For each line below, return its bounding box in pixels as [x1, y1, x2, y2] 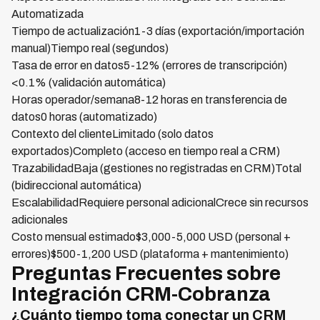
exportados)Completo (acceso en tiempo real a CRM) [11, 145, 280, 158]
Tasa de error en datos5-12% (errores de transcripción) [11, 59, 287, 72]
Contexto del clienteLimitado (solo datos [11, 128, 214, 141]
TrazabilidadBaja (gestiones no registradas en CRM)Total [11, 162, 301, 175]
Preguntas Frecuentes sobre [11, 262, 281, 285]
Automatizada [11, 8, 84, 21]
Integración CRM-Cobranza [11, 283, 271, 306]
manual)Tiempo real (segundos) [11, 42, 169, 55]
